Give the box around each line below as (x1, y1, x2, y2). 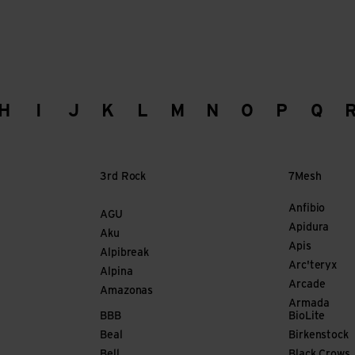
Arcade (288, 279, 326, 291)
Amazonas (100, 285, 154, 297)
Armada (288, 298, 330, 310)
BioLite (288, 311, 326, 323)
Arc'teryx (288, 260, 338, 272)
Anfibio (288, 203, 326, 215)
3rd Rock (100, 171, 147, 183)
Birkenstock (288, 330, 349, 342)
